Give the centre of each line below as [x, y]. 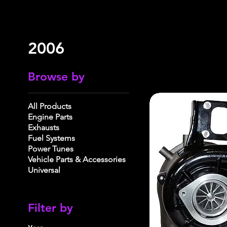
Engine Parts [50, 117]
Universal [44, 170]
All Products [50, 106]
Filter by [50, 208]
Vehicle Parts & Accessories [77, 159]
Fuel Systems [51, 138]
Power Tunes [51, 149]
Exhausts [44, 127]
